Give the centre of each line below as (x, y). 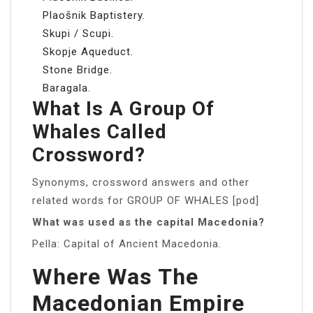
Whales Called (100, 131)
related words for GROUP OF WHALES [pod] (146, 200)
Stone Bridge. (78, 70)
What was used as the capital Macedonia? (148, 222)
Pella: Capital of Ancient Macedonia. (127, 243)
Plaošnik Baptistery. (94, 15)
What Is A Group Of (123, 108)
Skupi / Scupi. (78, 33)
